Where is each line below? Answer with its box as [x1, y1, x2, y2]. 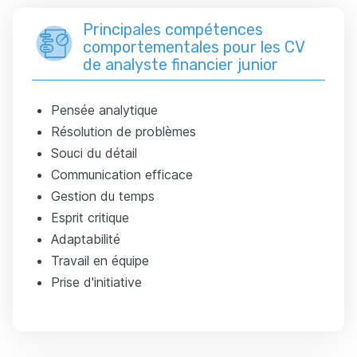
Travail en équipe [51, 252, 149, 269]
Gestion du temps [51, 187, 155, 204]
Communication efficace [51, 166, 193, 182]
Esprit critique [51, 209, 129, 226]
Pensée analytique [51, 101, 158, 118]
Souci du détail [51, 144, 137, 161]
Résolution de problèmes [51, 123, 196, 139]
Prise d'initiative [51, 273, 142, 290]
